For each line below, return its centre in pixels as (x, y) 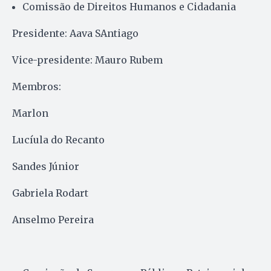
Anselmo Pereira (53, 219)
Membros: (37, 86)
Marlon (30, 113)
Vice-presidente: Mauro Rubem (87, 60)
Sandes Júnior (46, 166)
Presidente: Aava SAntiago (75, 33)
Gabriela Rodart (50, 193)
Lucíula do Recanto (58, 139)
